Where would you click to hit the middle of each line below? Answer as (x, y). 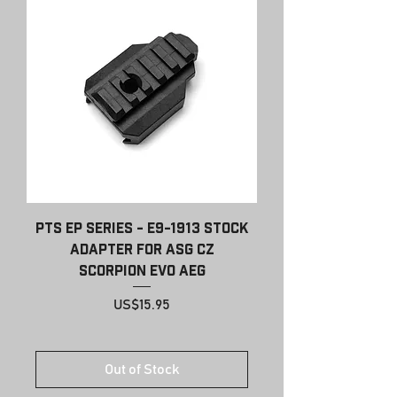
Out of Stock (142, 370)
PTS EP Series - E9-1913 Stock (142, 228)
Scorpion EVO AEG (142, 271)
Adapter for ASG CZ (142, 249)
